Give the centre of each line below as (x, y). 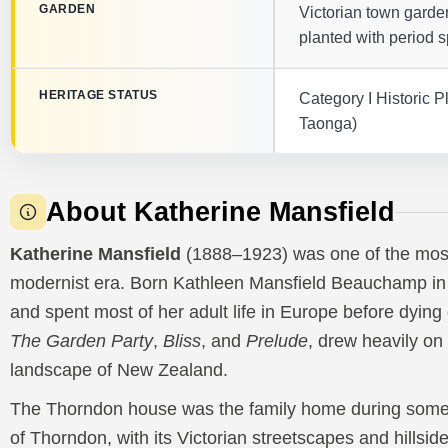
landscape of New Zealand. (119, 370)
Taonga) (328, 123)
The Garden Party (81, 341)
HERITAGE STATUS (98, 94)
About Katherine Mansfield (220, 211)
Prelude (277, 341)
